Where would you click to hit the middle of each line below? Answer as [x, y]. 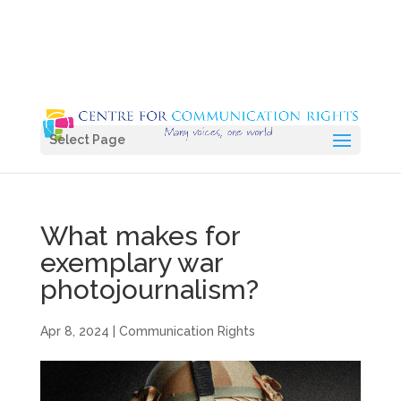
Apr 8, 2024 [74, 331]
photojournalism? [149, 290]
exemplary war [131, 263]
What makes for [140, 236]
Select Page [87, 140]
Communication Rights [187, 331]
